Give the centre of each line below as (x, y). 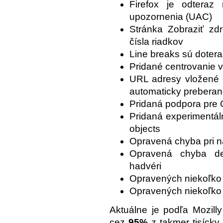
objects (145, 128)
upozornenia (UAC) (171, 16)
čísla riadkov (156, 41)
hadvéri (145, 166)
